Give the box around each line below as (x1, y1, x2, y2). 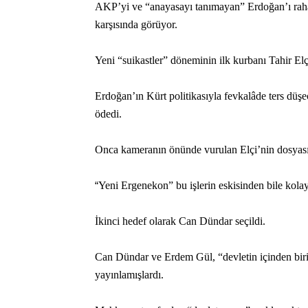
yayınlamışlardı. (95, 269, 164, 280)
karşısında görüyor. (95, 19, 177, 30)
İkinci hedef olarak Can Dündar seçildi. (95, 215, 265, 227)
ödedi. (95, 108, 122, 120)
